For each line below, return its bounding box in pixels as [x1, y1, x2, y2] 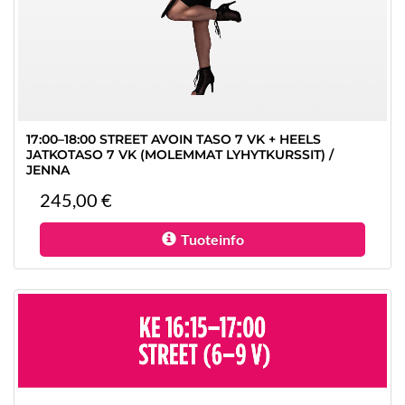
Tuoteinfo [180, 231, 244, 248]
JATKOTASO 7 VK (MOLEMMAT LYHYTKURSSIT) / [26, 146, 334, 163]
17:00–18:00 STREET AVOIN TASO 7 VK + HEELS [26, 131, 321, 147]
